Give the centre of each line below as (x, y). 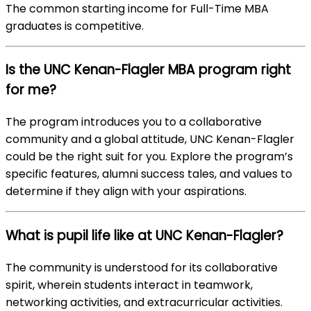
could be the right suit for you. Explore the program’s (149, 157)
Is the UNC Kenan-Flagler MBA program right (148, 70)
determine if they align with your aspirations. (126, 192)
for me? (31, 90)
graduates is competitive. (75, 26)
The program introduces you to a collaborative (134, 122)
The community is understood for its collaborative (142, 267)
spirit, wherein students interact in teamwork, (129, 285)
